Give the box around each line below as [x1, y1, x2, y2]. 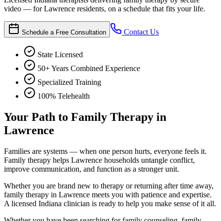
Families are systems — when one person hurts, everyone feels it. [4, 147, 207, 155]
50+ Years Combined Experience [37, 64, 140, 73]
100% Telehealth [37, 91, 90, 100]
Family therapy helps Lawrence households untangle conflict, [4, 155, 195, 164]
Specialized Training [37, 77, 101, 86]
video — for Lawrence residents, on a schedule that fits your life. [4, 4, 205, 13]
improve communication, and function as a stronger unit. [4, 164, 179, 173]
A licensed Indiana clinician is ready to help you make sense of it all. [4, 199, 216, 208]
